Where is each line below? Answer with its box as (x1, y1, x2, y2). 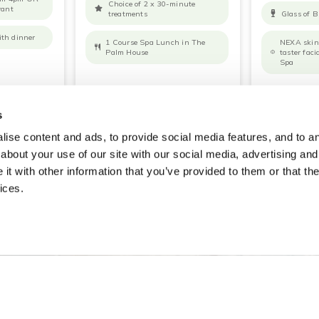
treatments (108, 8, 147, 19)
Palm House (105, 47, 149, 58)
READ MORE (83, 93, 151, 108)
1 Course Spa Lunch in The (105, 37, 206, 48)
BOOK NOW (167, 93, 232, 108)
